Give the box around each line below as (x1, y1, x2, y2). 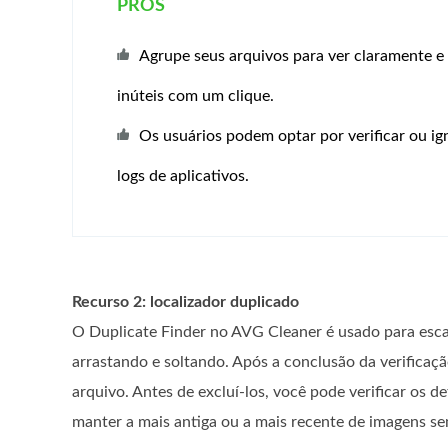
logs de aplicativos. (117, 168, 250, 184)
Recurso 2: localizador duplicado (72, 294, 299, 310)
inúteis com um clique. (117, 88, 275, 104)
